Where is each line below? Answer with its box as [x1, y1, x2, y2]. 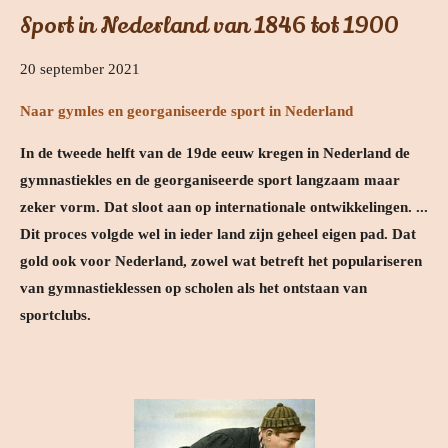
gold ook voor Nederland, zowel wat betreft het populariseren [20, 253, 422, 270]
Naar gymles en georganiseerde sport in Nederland [20, 103, 353, 120]
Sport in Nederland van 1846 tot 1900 [20, 10, 399, 42]
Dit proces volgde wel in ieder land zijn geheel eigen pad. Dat [20, 226, 416, 243]
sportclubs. [20, 307, 91, 324]
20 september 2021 [20, 61, 140, 78]
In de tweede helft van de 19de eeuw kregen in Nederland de [20, 145, 410, 162]
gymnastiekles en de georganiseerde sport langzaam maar [20, 172, 400, 189]
